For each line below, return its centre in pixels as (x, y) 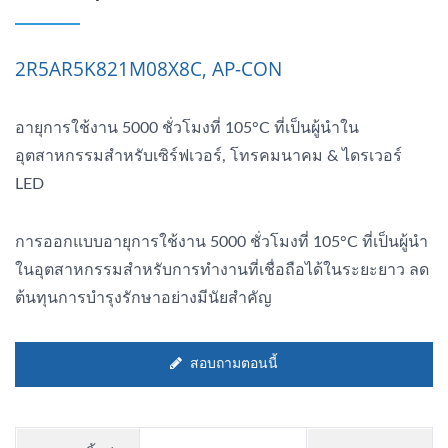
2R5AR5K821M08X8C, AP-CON (148, 68)
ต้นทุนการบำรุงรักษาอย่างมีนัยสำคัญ (143, 297)
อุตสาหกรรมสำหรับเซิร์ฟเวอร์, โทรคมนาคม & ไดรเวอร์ (208, 155)
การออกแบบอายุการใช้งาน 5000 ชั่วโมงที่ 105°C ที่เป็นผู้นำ (221, 241)
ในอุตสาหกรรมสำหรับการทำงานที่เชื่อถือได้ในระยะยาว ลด (222, 269)
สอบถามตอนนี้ (234, 363)
